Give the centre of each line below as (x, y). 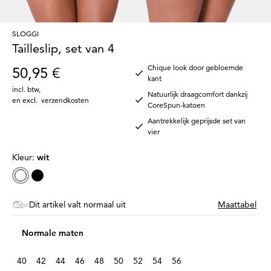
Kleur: (24, 157)
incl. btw (25, 89)
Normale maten (53, 233)
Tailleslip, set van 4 (63, 48)
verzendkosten (65, 100)
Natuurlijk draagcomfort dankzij (198, 94)
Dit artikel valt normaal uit (77, 204)
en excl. (27, 100)
